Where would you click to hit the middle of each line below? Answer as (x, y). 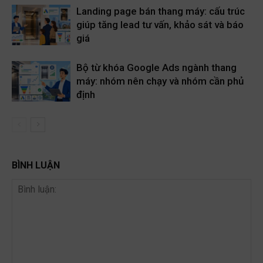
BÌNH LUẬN (36, 167)
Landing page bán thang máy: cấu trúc (161, 13)
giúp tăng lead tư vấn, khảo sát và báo (160, 26)
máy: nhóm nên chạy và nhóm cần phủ (160, 82)
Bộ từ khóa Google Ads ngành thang (156, 69)
